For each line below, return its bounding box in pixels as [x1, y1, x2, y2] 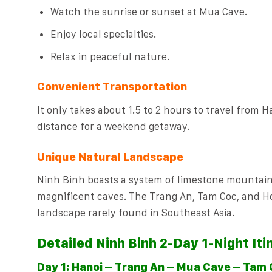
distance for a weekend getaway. [36, 120, 189, 132]
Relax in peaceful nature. [50, 50, 169, 63]
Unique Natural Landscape [36, 149, 183, 164]
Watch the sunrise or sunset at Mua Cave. [50, 5, 247, 18]
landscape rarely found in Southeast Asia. [36, 206, 234, 219]
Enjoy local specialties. [50, 28, 156, 41]
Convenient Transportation [36, 80, 187, 94]
